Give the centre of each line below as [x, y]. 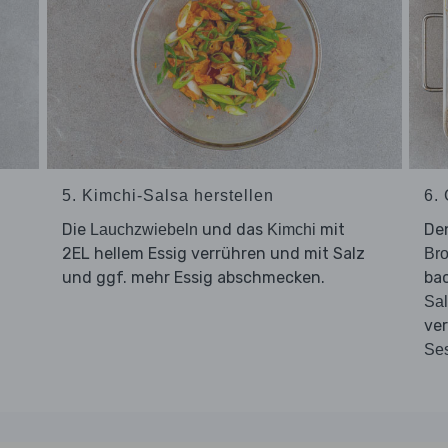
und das [232, 229]
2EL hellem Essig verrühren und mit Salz [213, 253]
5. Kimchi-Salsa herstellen [167, 195]
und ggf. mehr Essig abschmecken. [193, 277]
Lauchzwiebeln [143, 229]
